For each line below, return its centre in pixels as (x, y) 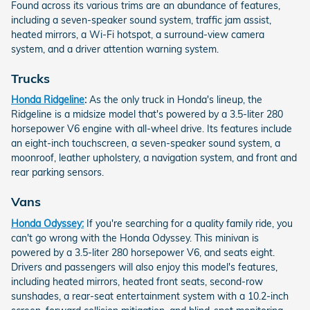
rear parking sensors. (57, 173)
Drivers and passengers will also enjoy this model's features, (144, 267)
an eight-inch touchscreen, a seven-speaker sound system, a (146, 144)
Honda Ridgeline (48, 100)
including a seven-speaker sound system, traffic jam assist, (141, 20)
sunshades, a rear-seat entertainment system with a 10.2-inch (150, 296)
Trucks (30, 78)
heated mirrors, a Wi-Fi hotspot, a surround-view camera (138, 34)
